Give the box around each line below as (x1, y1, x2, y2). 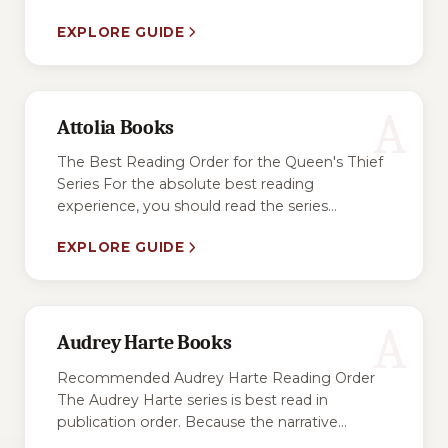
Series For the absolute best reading (57, 175, 314, 194)
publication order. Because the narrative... (57, 412, 347, 431)
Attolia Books (57, 116, 175, 140)
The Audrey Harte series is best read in (57, 390, 328, 409)
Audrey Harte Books (57, 331, 232, 355)
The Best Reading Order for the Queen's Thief (57, 153, 383, 172)
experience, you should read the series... (57, 197, 337, 216)
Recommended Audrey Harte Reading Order (57, 368, 375, 387)
